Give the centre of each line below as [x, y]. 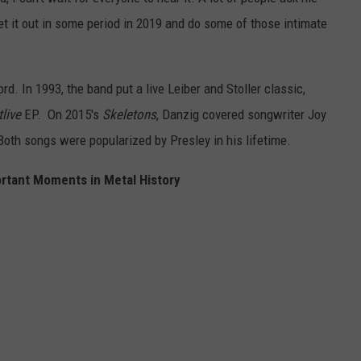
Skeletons [129, 115]
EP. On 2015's [62, 115]
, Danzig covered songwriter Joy [241, 115]
